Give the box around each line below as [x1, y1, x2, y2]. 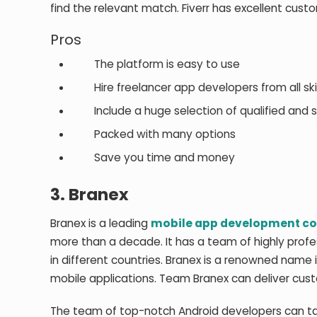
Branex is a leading [50, 215, 151, 231]
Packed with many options [71, 126, 236, 142]
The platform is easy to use [71, 56, 241, 71]
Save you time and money [71, 149, 236, 165]
